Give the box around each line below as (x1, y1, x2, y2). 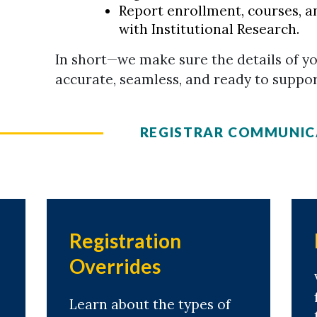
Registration (69, 229, 181, 253)
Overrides (69, 254, 161, 279)
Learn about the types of (69, 296, 231, 313)
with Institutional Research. (118, 21, 303, 38)
